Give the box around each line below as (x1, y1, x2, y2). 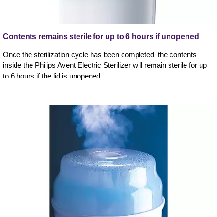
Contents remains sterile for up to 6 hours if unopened (3, 32, 199, 41)
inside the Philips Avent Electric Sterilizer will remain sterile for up (3, 61, 207, 70)
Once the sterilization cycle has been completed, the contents (3, 50, 197, 59)
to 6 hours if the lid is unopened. (3, 72, 102, 80)
